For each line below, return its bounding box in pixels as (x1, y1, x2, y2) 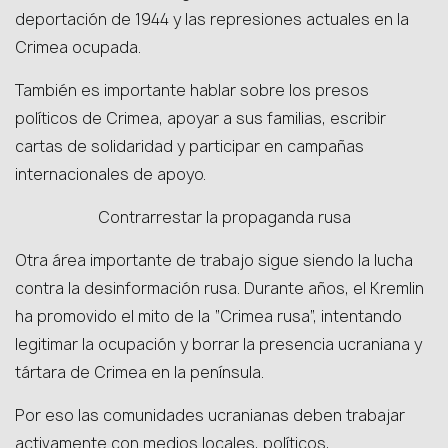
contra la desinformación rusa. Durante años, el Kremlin (15, 278, 424, 299)
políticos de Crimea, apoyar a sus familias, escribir (15, 108, 386, 129)
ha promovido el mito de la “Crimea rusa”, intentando (15, 306, 402, 327)
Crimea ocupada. (15, 37, 141, 58)
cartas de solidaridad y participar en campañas (15, 136, 364, 157)
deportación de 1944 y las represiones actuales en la (15, 9, 409, 30)
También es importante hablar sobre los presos (15, 80, 369, 101)
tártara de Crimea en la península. (15, 362, 264, 383)
